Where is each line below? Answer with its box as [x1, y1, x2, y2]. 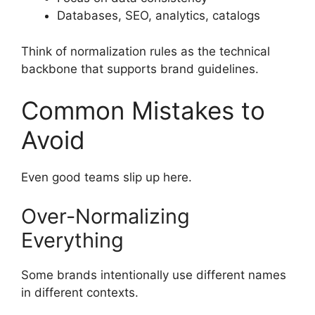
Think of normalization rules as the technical [21, 44, 270, 58]
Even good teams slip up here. [21, 170, 192, 185]
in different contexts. [21, 285, 139, 300]
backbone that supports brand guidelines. [21, 61, 259, 76]
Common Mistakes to [21, 96, 265, 126]
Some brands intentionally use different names [21, 267, 286, 282]
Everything [21, 227, 124, 252]
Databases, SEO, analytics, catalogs [57, 8, 260, 23]
